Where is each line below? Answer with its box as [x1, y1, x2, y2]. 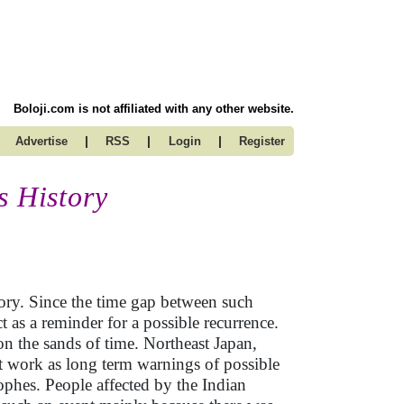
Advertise [14, 134, 68, 148]
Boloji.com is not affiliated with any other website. [14, 102, 294, 115]
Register [239, 134, 285, 148]
